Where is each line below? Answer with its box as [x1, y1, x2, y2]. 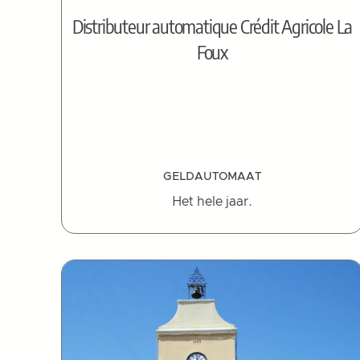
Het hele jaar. [172, 194, 252, 208]
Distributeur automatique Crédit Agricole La [72, 14, 353, 39]
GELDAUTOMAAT [163, 170, 261, 182]
